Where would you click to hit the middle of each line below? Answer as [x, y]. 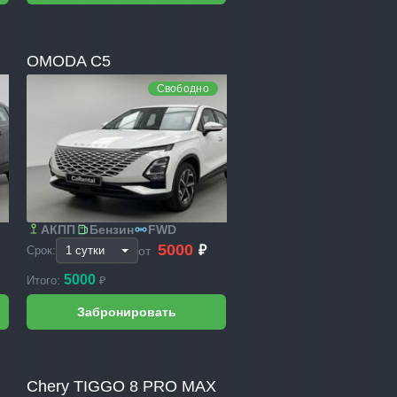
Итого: [46, 280]
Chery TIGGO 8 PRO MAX [122, 386]
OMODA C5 [69, 61]
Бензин [112, 229]
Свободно [183, 88]
